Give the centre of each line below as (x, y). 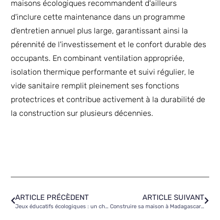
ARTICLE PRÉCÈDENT (52, 197)
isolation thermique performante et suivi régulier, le (103, 72)
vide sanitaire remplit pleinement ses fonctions (95, 86)
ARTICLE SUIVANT (173, 197)
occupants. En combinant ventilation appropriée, (98, 58)
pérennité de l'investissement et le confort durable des (109, 45)
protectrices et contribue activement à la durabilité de (108, 100)
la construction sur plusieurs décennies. (82, 113)
